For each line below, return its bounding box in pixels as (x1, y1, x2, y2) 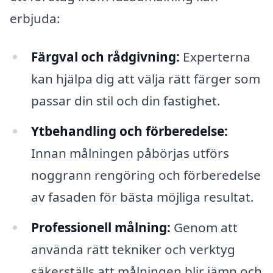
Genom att (170, 218, 238, 236)
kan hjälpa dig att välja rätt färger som (30, 70, 260, 88)
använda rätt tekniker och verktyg (30, 240, 235, 258)
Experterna (179, 48, 250, 66)
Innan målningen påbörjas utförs (30, 144, 229, 162)
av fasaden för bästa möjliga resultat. (30, 188, 254, 206)
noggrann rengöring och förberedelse (30, 166, 261, 184)
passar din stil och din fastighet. (30, 92, 221, 110)
